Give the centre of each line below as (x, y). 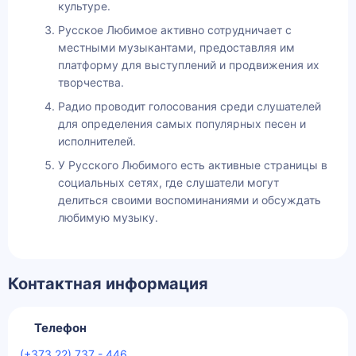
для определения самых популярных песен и (182, 124)
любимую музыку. (108, 218)
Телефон (60, 328)
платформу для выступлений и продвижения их (189, 65)
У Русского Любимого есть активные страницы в (193, 165)
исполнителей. (97, 141)
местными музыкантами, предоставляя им (176, 48)
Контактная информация (108, 284)
